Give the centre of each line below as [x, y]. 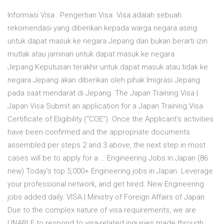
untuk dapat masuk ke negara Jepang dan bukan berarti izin [107, 41]
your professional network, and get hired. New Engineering [106, 184]
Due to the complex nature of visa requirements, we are [102, 210]
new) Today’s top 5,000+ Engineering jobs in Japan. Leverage [110, 171]
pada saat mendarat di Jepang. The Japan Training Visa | [103, 93]
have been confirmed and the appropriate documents [99, 132]
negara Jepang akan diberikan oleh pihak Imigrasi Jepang [104, 80]
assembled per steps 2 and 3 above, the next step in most [106, 145]
